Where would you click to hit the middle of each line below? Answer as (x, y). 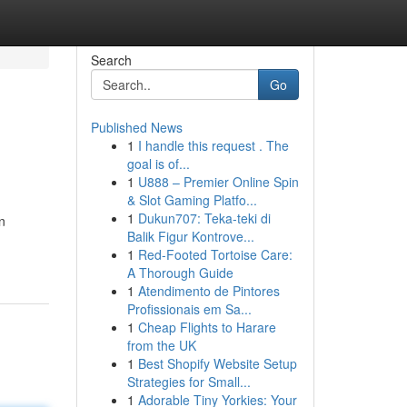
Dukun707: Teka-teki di (204, 218)
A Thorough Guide (180, 273)
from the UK (161, 345)
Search (111, 60)
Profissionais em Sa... (189, 309)
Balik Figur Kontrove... (190, 236)
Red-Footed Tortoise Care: (215, 254)
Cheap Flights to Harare (207, 327)
